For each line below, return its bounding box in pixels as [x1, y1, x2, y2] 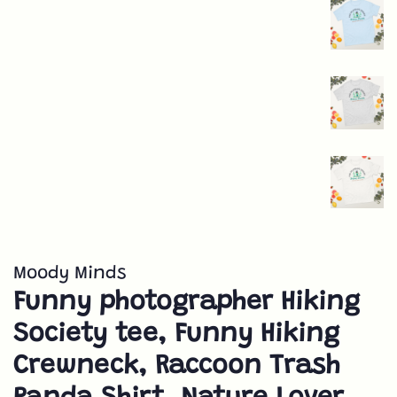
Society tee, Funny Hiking [13, 322, 339, 349]
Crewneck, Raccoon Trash [13, 354, 340, 381]
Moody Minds [13, 265, 126, 284]
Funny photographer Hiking [13, 290, 360, 317]
